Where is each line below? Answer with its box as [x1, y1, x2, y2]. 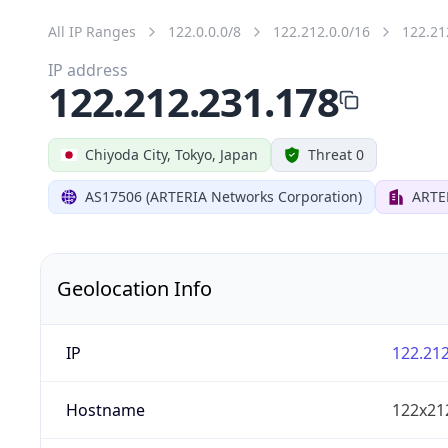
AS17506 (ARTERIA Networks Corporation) [85, 186, 362, 206]
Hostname [65, 398, 145, 421]
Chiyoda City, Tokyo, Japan [85, 144, 258, 164]
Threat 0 [308, 144, 364, 164]
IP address [48, 58, 128, 81]
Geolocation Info [57, 274, 212, 302]
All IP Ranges [48, 21, 136, 41]
